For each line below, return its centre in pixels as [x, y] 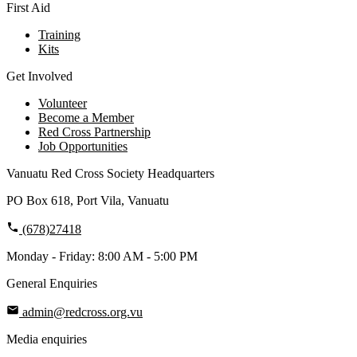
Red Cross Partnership [94, 131]
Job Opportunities [83, 146]
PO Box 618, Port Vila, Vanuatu [88, 200]
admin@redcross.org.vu [81, 312]
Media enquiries [47, 339]
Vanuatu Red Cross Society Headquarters [110, 173]
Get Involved [39, 76]
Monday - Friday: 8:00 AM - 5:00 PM [102, 256]
